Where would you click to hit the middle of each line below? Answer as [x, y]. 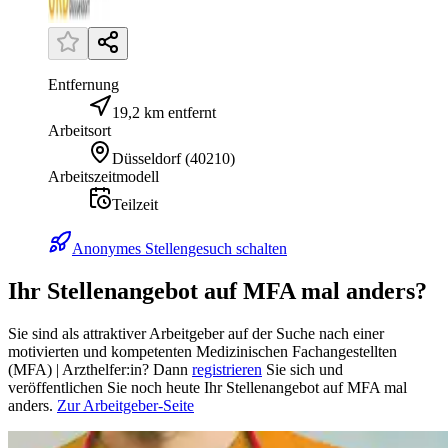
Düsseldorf [146, 159]
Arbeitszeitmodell [103, 177]
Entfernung [83, 85]
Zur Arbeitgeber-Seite [125, 406]
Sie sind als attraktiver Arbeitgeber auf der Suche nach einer [196, 334]
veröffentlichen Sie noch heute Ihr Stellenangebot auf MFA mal [207, 388]
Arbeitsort [79, 131]
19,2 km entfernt [164, 113]
